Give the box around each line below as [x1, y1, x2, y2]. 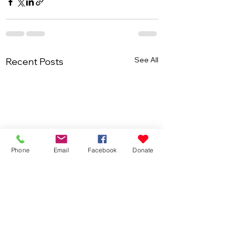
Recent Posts [6, 55, 63, 67]
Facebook [87, 146, 117, 154]
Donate [132, 146, 154, 154]
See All [134, 55, 158, 64]
